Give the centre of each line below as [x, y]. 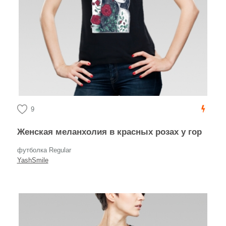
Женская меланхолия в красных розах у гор [113, 132]
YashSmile [33, 160]
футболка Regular [44, 150]
